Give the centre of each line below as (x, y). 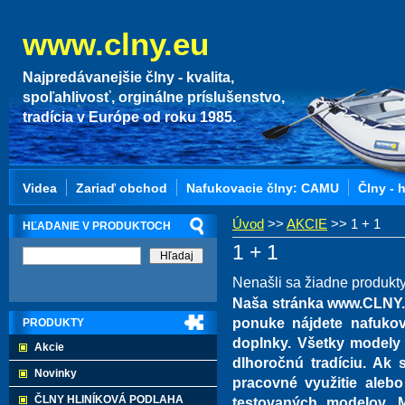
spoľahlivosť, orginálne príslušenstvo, (154, 97)
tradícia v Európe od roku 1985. (129, 117)
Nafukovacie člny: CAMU (263, 188)
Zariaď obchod (122, 188)
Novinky (56, 373)
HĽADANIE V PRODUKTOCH (97, 226)
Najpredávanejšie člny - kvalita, (128, 77)
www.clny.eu (116, 44)
